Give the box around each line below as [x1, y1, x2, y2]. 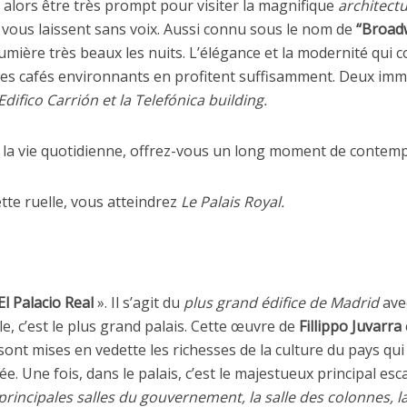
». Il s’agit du [94, 293, 184, 313]
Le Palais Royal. [181, 192, 284, 212]
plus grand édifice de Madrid [184, 293, 382, 313]
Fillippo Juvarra [299, 316, 402, 336]
